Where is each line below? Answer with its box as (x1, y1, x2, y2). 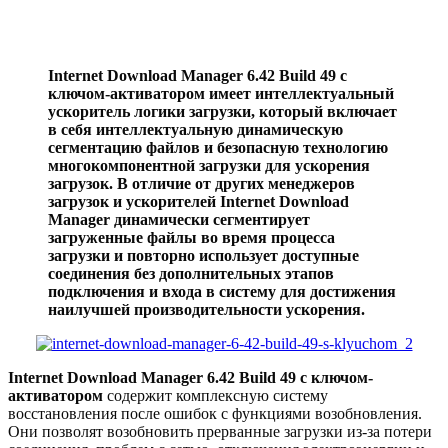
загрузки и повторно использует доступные (48, 246, 359, 264)
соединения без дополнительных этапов (48, 264, 334, 282)
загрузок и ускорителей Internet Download (48, 192, 349, 210)
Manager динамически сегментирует (48, 210, 310, 228)
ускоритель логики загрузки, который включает (48, 102, 397, 120)
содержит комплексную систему (103, 386, 328, 404)
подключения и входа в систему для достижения (48, 282, 396, 300)
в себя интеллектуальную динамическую (48, 120, 343, 138)
